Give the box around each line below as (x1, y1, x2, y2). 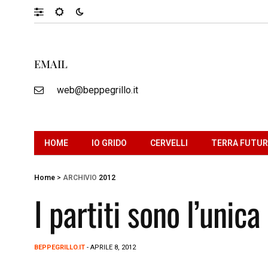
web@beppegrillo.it (56, 84, 138, 96)
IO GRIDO (92, 138, 127, 148)
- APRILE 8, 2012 (85, 243, 136, 251)
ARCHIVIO (63, 173, 97, 182)
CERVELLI (150, 138, 188, 148)
